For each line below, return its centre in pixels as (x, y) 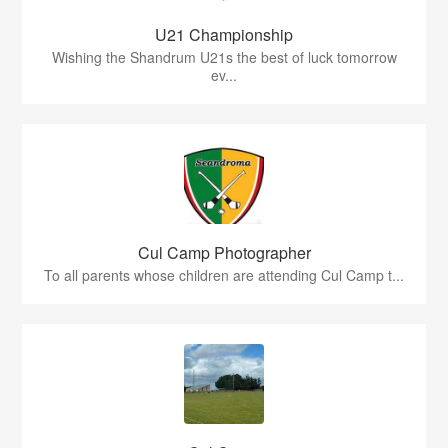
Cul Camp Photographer (224, 252)
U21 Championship (224, 34)
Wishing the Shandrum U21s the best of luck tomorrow (224, 56)
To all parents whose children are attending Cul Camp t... (224, 274)
